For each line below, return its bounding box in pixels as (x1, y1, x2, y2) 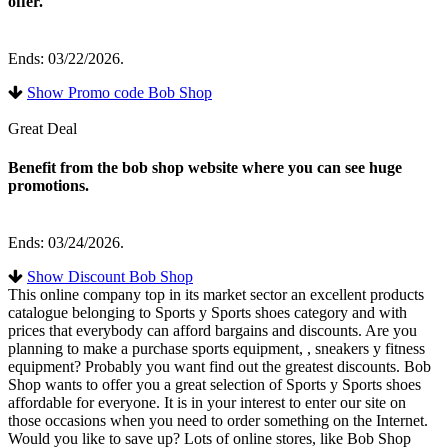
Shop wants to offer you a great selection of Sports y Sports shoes (8, 376, 421, 394)
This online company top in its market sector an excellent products (8, 286, 424, 304)
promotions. (8, 177, 89, 195)
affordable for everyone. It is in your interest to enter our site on (8, 394, 406, 412)
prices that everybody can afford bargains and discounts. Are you (8, 322, 417, 340)
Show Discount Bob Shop (27, 268, 193, 286)
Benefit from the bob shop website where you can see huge (8, 159, 402, 177)
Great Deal (8, 119, 77, 137)
